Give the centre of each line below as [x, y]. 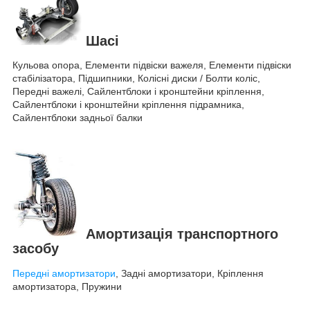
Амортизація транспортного [180, 234]
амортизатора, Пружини [67, 286]
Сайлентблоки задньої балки [77, 118]
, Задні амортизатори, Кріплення [190, 273]
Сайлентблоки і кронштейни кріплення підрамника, [128, 105]
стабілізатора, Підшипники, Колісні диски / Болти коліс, [136, 79]
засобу [36, 249]
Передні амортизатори [64, 273]
